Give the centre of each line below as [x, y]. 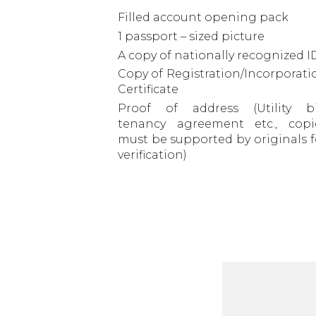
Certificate [148, 90]
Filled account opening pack [203, 17]
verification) [152, 155]
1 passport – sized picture [191, 36]
